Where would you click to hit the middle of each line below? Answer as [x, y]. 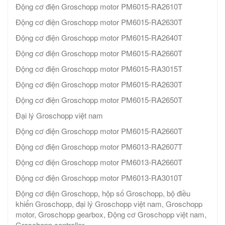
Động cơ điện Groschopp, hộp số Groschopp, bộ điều [103, 193]
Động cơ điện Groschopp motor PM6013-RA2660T [99, 162]
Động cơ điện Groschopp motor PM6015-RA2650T [99, 100]
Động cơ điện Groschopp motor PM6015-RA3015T [99, 69]
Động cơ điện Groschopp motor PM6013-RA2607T [99, 147]
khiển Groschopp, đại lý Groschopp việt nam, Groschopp [109, 204]
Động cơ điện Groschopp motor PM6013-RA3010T [99, 178]
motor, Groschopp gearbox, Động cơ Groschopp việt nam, [111, 214]
